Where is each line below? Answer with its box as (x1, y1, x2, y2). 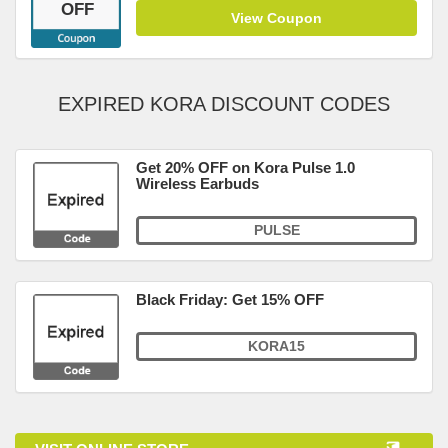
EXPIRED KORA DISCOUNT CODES (58, 93, 390, 115)
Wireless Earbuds (136, 175, 259, 192)
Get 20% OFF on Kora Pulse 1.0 (136, 159, 355, 176)
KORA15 (248, 338, 305, 354)
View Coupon (231, 10, 322, 26)
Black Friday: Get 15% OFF (136, 291, 324, 308)
